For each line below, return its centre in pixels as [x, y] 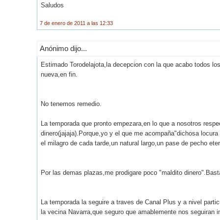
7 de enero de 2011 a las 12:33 [76, 23]
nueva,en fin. [59, 74]
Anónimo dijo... [63, 48]
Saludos [52, 5]
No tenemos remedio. [71, 104]
